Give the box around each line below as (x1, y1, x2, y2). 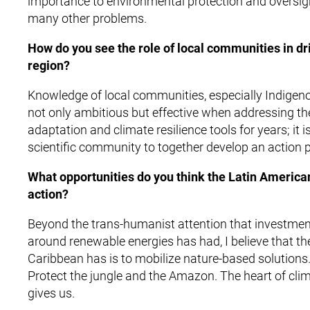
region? (28, 58, 70, 73)
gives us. (28, 286, 75, 300)
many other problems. (28, 11, 147, 26)
